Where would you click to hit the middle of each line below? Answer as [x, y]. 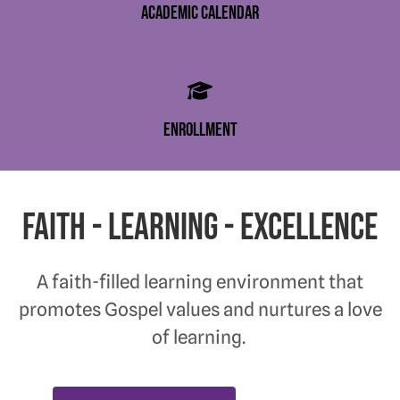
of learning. [200, 337]
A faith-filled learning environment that [200, 282]
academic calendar [200, 13]
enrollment [200, 130]
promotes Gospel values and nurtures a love [200, 310]
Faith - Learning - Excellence [200, 229]
